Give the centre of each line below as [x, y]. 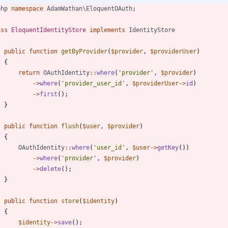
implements [107, 30]
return [29, 73]
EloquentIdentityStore [49, 30]
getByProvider [84, 51]
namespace [27, 8]
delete [50, 169]
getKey [168, 147]
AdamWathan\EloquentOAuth [90, 8]
